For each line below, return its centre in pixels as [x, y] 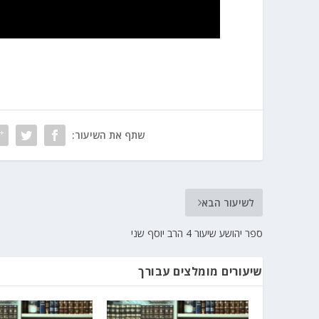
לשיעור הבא [228, 202]
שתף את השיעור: [108, 135]
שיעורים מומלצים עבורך [200, 271]
